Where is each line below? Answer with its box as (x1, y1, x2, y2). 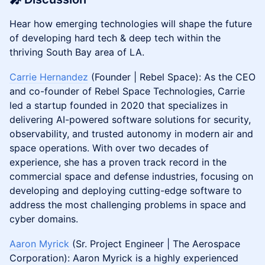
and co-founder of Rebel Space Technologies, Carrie (9, 85, 245, 97)
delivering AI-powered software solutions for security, (9, 114, 251, 125)
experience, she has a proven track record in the (9, 156, 227, 168)
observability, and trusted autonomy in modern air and (9, 128, 253, 140)
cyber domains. (9, 213, 78, 225)
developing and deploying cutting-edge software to (9, 185, 242, 196)
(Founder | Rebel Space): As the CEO (88, 71, 256, 83)
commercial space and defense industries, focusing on (9, 170, 253, 182)
